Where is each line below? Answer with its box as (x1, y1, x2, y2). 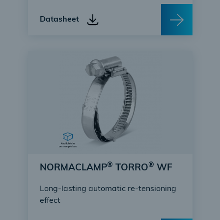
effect (39, 197, 60, 205)
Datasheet (39, 16, 79, 24)
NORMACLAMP (39, 164, 107, 173)
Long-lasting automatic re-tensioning (39, 185, 176, 193)
